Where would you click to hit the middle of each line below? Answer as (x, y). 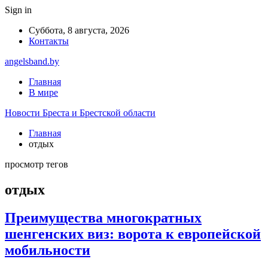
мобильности (48, 250)
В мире (43, 92)
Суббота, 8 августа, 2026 (79, 30)
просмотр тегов (36, 164)
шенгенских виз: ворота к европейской (133, 234)
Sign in (18, 10)
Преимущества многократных (103, 217)
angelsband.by (32, 61)
